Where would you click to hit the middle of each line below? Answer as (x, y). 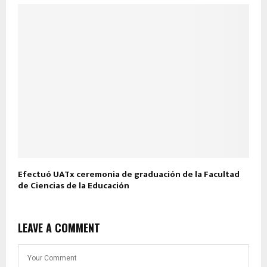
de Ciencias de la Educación (74, 186)
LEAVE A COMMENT (59, 228)
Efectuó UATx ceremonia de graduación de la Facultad (129, 175)
